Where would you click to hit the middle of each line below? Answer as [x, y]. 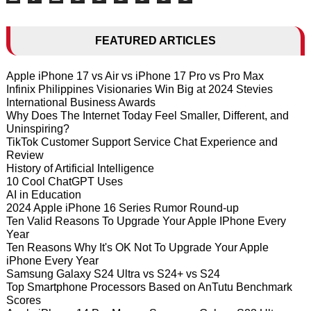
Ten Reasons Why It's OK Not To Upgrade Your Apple [137, 247]
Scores [23, 300]
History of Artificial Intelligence [80, 168]
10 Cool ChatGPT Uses [64, 182]
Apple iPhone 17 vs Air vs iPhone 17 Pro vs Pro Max [135, 76]
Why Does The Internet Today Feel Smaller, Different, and [147, 116]
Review [25, 155]
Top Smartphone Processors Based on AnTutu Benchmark [149, 287]
